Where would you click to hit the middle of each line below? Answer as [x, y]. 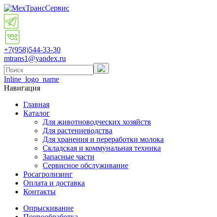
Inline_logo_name [31, 79]
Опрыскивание [48, 208]
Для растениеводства [77, 131]
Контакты [39, 192]
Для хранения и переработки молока [103, 139]
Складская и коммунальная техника [102, 148]
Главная [36, 104]
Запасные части [69, 157]
